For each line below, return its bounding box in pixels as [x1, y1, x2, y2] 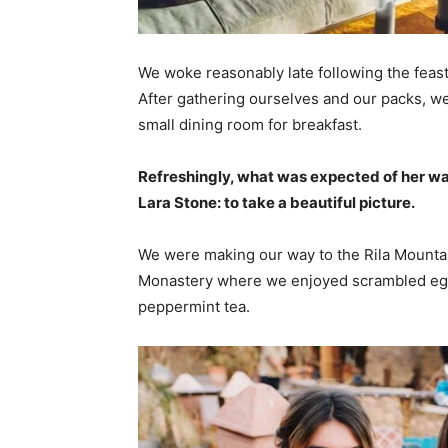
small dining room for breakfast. [138, 115, 362, 135]
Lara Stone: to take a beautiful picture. [138, 193, 415, 213]
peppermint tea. [138, 297, 250, 317]
